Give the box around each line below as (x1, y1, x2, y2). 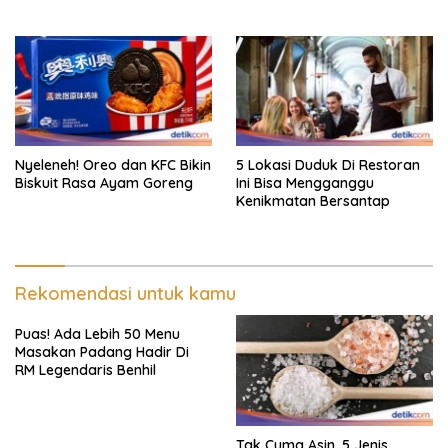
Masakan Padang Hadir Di (15, 343, 189, 362)
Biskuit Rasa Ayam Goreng (15, 174, 193, 193)
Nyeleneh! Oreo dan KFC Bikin (15, 156, 211, 175)
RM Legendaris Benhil (15, 361, 156, 380)
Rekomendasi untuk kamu (15, 282, 236, 306)
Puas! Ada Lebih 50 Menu (15, 325, 180, 344)
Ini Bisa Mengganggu (236, 174, 374, 193)
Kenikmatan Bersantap (236, 192, 390, 211)
